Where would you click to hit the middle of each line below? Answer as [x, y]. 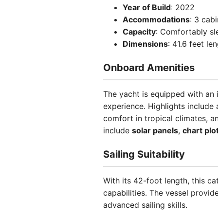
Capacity [139, 32]
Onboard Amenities [149, 68]
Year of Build [147, 7]
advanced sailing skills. [145, 205]
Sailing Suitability [144, 154]
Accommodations [156, 19]
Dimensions [145, 44]
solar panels [155, 130]
